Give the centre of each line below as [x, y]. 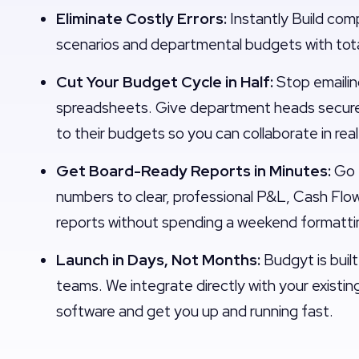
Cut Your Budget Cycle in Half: [165, 82]
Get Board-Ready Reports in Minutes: [194, 171]
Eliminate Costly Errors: [141, 18]
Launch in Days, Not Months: [158, 260]
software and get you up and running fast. [195, 311]
